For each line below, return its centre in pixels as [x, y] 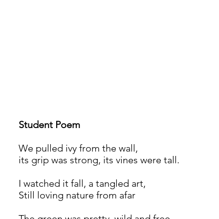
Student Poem [49, 124]
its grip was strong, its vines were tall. [99, 160]
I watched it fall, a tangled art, [82, 183]
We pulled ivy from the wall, [78, 148]
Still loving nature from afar [77, 195]
